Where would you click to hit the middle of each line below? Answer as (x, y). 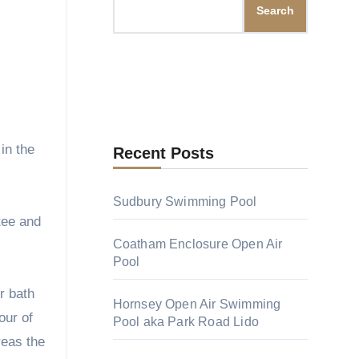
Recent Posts (163, 153)
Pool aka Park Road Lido (186, 322)
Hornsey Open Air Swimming (197, 304)
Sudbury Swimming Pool (185, 202)
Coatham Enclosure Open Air (198, 244)
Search (275, 10)
